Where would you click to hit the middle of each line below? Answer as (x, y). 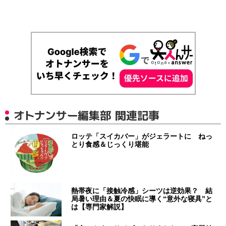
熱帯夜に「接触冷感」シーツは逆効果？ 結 (142, 190)
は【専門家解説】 (100, 207)
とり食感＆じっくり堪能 (110, 144)
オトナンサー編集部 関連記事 (87, 115)
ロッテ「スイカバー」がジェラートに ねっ (142, 136)
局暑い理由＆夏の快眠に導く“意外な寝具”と (142, 199)
